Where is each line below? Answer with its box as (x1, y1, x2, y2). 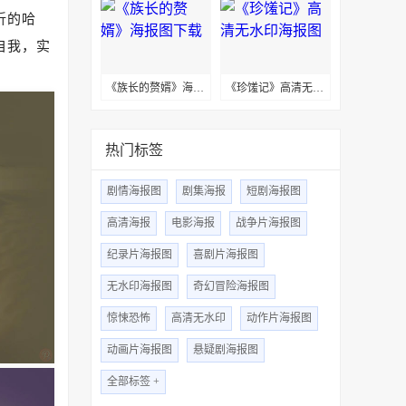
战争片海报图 (236, 217, 301, 229)
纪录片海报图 (107, 248, 172, 261)
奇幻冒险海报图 (193, 280, 269, 293)
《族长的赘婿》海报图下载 (193, 82, 204, 94)
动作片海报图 (246, 312, 312, 324)
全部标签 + (107, 375, 159, 388)
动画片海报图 (107, 343, 172, 356)
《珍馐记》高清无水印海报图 (313, 82, 324, 94)
